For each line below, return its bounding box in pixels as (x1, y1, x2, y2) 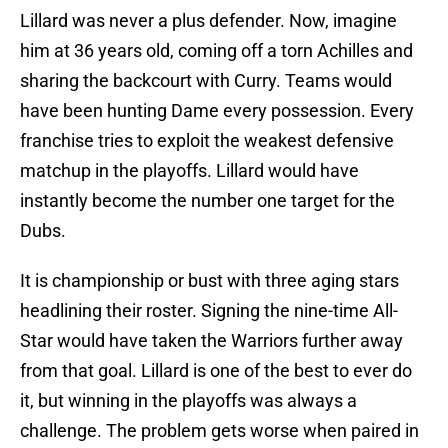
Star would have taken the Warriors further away (20, 330, 403, 352)
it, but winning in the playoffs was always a (20, 390, 357, 412)
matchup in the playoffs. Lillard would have (20, 160, 359, 182)
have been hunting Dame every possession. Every (20, 100, 414, 122)
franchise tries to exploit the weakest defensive (20, 130, 394, 152)
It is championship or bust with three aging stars (20, 270, 399, 292)
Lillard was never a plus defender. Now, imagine (20, 10, 397, 32)
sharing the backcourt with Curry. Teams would (20, 70, 392, 92)
